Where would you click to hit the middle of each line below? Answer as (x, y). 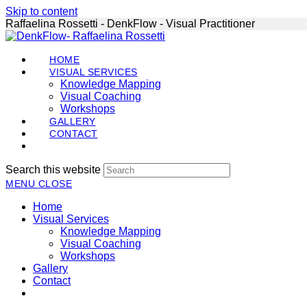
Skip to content (41, 11)
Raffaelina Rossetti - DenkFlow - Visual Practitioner (130, 24)
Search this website (53, 170)
